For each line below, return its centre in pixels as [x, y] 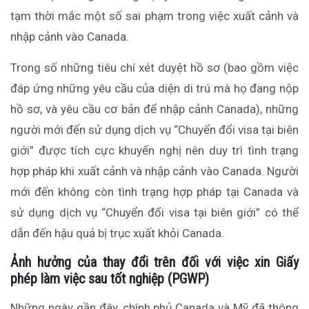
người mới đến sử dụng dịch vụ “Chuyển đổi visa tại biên [154, 130]
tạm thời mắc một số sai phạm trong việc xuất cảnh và [154, 16]
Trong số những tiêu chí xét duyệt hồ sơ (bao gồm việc [154, 68]
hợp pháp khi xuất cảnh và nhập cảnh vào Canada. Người [154, 171]
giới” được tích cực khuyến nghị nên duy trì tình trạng [154, 151]
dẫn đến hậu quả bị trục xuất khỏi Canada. [119, 233]
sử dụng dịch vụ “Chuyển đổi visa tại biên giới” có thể [154, 213]
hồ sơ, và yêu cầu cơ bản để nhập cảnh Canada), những [154, 109]
